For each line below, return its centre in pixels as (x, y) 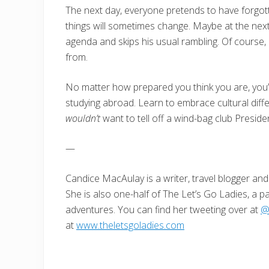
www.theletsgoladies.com (130, 225)
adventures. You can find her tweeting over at (163, 209)
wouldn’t (84, 118)
